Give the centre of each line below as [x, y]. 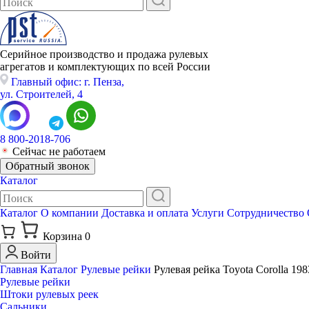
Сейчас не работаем [59, 151]
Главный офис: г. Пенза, [68, 82]
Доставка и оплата [145, 213]
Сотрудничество [266, 213]
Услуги [208, 213]
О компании [70, 213]
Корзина [62, 236]
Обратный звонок [48, 166]
